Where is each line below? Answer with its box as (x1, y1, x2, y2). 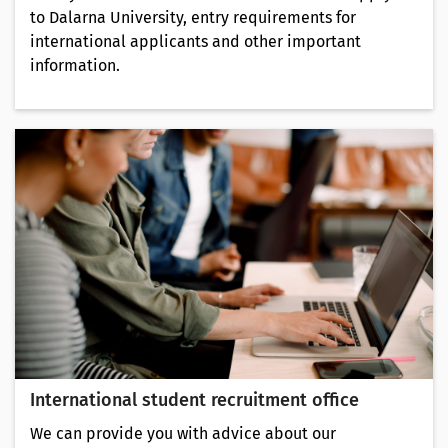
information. (30, 55, 120, 75)
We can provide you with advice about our (30, 423, 336, 443)
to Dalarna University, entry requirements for (30, 7, 356, 27)
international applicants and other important (30, 31, 361, 51)
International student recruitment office (30, 388, 359, 411)
